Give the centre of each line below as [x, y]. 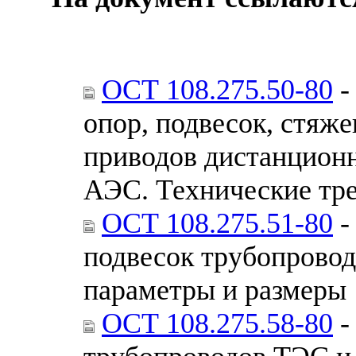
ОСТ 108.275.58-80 [217, 323]
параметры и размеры [215, 290]
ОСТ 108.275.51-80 [217, 223]
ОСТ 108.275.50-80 [217, 89]
